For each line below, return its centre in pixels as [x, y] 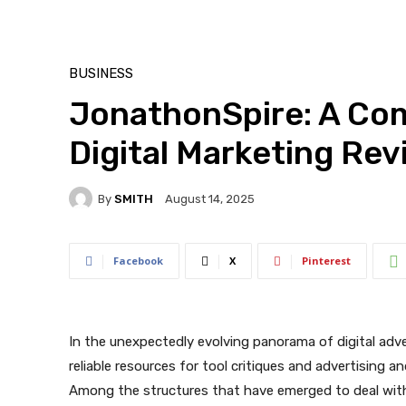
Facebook [138, 261]
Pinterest [326, 261]
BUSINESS [101, 74]
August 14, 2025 [210, 199]
